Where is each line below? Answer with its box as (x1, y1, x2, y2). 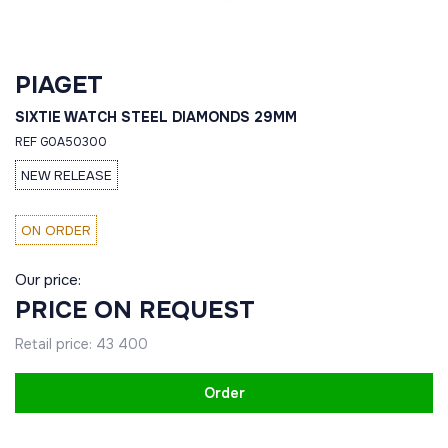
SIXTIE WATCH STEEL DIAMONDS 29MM (15, 108, 297, 126)
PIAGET (15, 70, 103, 100)
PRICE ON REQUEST (15, 295, 255, 325)
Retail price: (15, 335, 96, 353)
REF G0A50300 (15, 134, 107, 150)
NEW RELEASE (21, 166, 112, 184)
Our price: (15, 270, 81, 290)
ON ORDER (21, 221, 91, 239)
